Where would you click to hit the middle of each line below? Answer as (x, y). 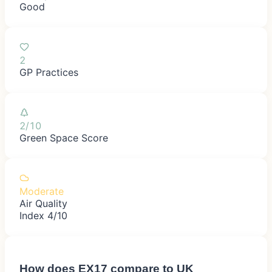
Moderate (42, 191)
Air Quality (43, 203)
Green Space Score (64, 138)
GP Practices (49, 72)
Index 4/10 (43, 215)
